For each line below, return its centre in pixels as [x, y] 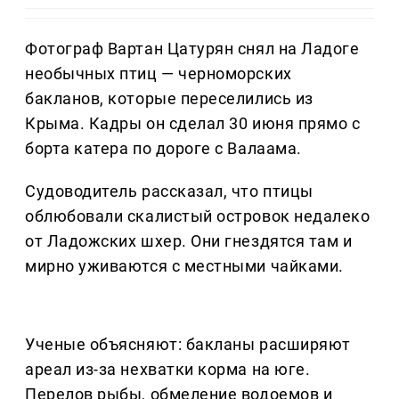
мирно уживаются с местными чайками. [184, 266]
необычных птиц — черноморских [159, 74]
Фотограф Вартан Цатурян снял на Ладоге [192, 49]
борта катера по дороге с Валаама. [163, 149]
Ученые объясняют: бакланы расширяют [188, 345]
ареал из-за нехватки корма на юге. [168, 370]
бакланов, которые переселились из [169, 99]
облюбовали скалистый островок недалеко [198, 216]
